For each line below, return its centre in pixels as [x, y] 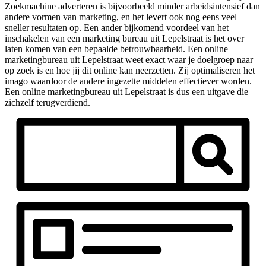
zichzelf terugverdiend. [47, 102]
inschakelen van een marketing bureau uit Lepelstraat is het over [124, 38]
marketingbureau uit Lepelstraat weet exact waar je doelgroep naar [129, 59]
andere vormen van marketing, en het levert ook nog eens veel [121, 17]
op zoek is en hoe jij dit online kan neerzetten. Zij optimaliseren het [130, 70]
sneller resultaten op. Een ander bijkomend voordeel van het [117, 27]
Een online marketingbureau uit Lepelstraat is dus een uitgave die [126, 91]
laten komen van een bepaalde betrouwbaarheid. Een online [116, 49]
